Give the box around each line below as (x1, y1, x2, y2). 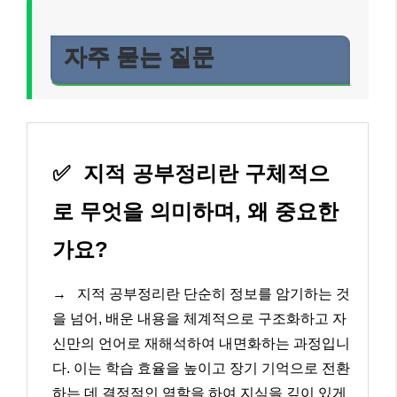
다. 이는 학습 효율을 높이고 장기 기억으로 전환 (52, 360, 350, 376)
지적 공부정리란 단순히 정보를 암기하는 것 (74, 285, 350, 301)
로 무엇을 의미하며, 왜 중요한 (52, 198, 339, 223)
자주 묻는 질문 (64, 45, 214, 71)
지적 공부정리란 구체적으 (77, 160, 330, 185)
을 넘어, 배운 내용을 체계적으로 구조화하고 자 (52, 310, 346, 326)
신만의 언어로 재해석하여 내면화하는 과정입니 (52, 335, 350, 351)
